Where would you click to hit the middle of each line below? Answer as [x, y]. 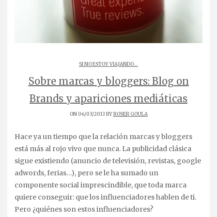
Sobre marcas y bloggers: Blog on [108, 81]
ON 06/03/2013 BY [91, 114]
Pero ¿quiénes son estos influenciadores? [84, 209]
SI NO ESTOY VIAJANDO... [108, 64]
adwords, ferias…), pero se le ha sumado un [86, 173]
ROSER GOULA [130, 114]
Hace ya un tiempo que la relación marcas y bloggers [17, 137]
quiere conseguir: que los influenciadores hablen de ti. [105, 197]
